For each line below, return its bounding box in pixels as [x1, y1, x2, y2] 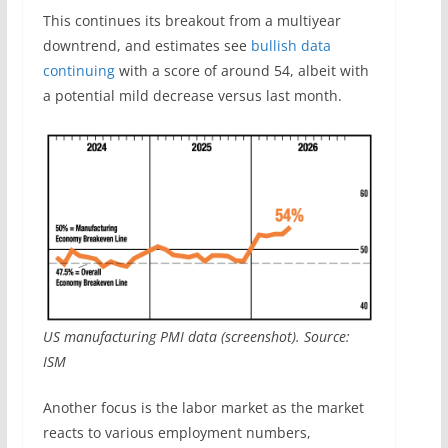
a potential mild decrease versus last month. [42, 85, 342, 105]
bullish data [250, 35, 331, 55]
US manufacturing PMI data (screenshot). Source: [42, 327, 350, 347]
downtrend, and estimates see [42, 35, 251, 55]
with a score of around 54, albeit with [114, 60, 369, 80]
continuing [42, 60, 115, 80]
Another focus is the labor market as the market [42, 398, 364, 418]
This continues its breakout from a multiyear [42, 10, 341, 30]
